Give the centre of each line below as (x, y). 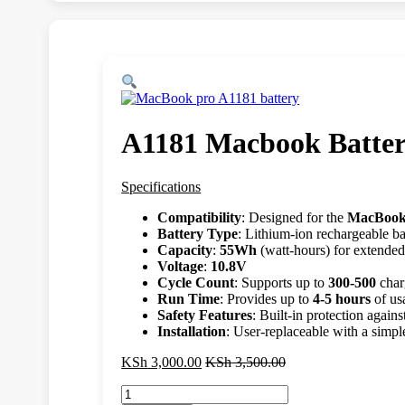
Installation (192, 332)
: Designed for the (295, 218)
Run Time (189, 299)
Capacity (185, 250)
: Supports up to (282, 283)
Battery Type (198, 234)
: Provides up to (267, 299)
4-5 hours (342, 299)
